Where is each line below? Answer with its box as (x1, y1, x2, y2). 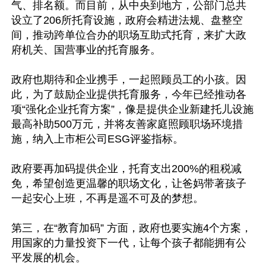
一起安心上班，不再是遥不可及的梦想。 (11, 192, 204, 204)
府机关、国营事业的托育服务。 (11, 44, 161, 56)
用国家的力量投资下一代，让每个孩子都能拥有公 (11, 237, 246, 249)
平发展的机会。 (11, 252, 86, 264)
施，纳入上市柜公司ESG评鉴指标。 (11, 133, 183, 145)
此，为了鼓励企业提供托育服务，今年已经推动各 (11, 88, 246, 100)
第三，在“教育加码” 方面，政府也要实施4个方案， (11, 222, 252, 234)
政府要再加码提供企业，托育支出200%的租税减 (11, 163, 242, 175)
